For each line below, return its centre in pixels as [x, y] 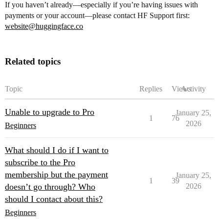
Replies [151, 89]
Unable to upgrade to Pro [50, 112]
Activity [193, 89]
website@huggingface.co [44, 26]
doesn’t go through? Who [50, 187]
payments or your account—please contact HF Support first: [97, 15]
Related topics [33, 61]
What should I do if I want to [57, 150]
